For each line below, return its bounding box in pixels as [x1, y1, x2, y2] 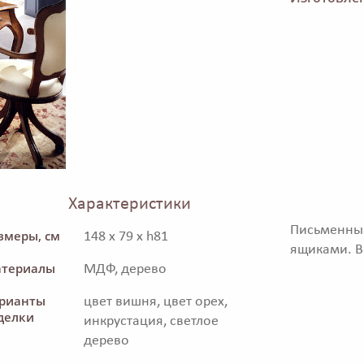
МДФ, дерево [84, 262, 167, 278]
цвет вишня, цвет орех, [84, 294, 227, 310]
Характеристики [68, 196, 191, 214]
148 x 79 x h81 [84, 229, 168, 245]
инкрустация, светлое [84, 314, 219, 330]
